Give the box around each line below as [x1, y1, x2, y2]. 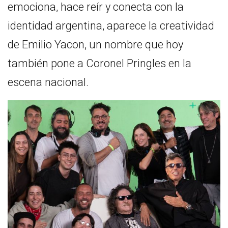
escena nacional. [8, 75, 89, 89]
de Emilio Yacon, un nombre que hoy [8, 38, 183, 51]
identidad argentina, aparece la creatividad [8, 19, 214, 32]
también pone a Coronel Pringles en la [8, 56, 191, 70]
